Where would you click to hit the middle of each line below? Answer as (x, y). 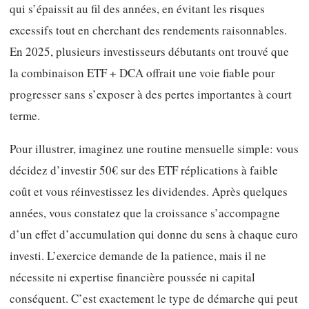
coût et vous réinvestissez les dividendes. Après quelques (149, 192)
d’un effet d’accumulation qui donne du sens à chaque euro (154, 235)
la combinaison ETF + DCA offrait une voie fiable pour (142, 72)
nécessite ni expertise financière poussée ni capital (132, 277)
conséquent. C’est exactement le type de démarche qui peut (154, 299)
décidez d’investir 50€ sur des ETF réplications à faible (144, 170)
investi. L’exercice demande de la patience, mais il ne (138, 256)
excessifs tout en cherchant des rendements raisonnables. (148, 30)
